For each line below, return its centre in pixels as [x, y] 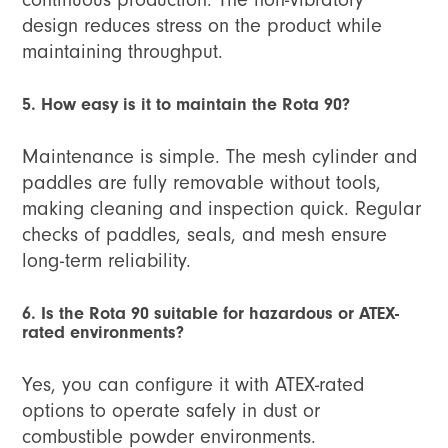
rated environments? [103, 333]
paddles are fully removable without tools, [202, 183]
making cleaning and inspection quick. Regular [222, 209]
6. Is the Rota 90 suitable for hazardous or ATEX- [211, 314]
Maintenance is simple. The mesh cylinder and [220, 157]
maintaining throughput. [123, 52]
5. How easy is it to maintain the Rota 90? [186, 105]
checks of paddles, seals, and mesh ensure [205, 235]
